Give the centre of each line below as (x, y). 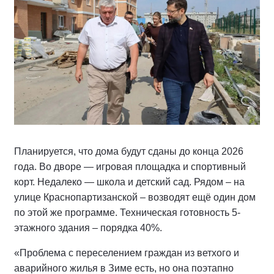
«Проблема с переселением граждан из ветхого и (127, 253)
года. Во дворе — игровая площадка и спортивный (130, 166)
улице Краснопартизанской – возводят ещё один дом (135, 197)
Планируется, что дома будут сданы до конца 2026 (129, 151)
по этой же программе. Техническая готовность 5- (127, 212)
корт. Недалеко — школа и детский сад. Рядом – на (129, 182)
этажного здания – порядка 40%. (88, 228)
